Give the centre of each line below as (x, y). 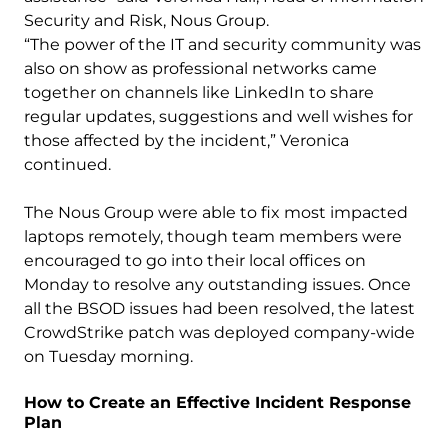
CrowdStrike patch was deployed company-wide (219, 332)
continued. (67, 164)
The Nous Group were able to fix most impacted (216, 212)
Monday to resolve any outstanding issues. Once (217, 284)
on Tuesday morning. (108, 356)
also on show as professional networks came (200, 68)
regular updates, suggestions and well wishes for (218, 116)
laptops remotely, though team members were (213, 236)
